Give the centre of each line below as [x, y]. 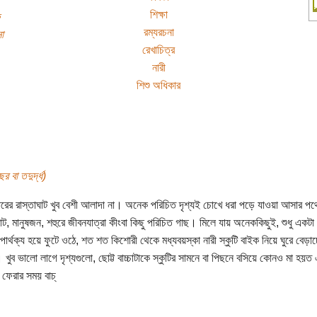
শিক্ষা [158, 14]
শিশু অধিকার [158, 85]
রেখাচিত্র [158, 50]
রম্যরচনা [158, 32]
